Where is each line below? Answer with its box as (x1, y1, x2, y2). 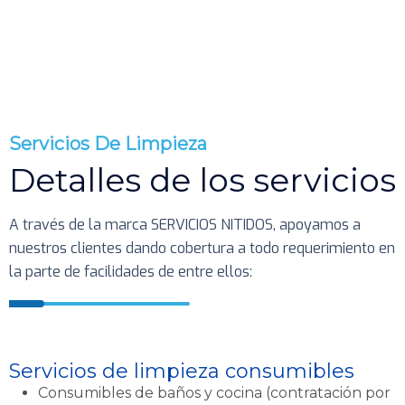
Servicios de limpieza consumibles (9, 358, 354, 383)
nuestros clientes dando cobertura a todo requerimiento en (9, 238, 395, 258)
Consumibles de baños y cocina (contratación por (38, 383, 391, 401)
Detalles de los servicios (9, 159, 396, 200)
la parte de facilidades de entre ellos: (9, 261, 252, 281)
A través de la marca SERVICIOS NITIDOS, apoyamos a (9, 214, 361, 234)
